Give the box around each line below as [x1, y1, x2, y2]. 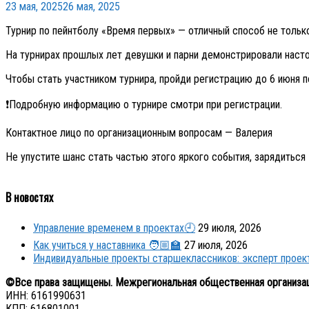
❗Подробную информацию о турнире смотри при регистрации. [6, 97, 282, 111]
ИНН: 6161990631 [6, 289, 86, 303]
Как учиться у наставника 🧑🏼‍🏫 [33, 239, 181, 252]
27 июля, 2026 [184, 239, 248, 252]
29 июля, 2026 [198, 221, 261, 235]
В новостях [6, 189, 53, 206]
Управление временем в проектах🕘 [33, 221, 195, 235]
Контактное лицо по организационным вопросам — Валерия [6, 126, 275, 139]
